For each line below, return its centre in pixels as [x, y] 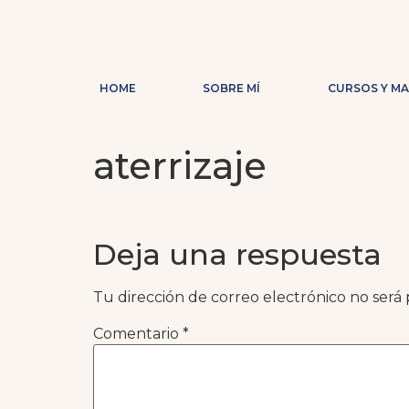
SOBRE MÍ [232, 88]
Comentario [138, 333]
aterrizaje [180, 166]
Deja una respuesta [237, 255]
